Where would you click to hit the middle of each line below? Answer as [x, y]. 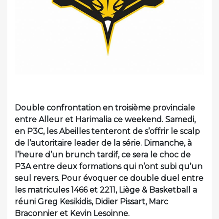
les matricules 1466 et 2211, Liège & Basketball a [106, 190]
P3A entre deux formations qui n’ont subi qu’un [109, 166]
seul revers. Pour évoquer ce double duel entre [109, 178]
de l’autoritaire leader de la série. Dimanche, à [103, 143]
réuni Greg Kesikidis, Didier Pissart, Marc [91, 202]
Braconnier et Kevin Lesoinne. [72, 213]
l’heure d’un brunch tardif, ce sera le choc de [103, 155]
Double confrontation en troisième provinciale [105, 108]
